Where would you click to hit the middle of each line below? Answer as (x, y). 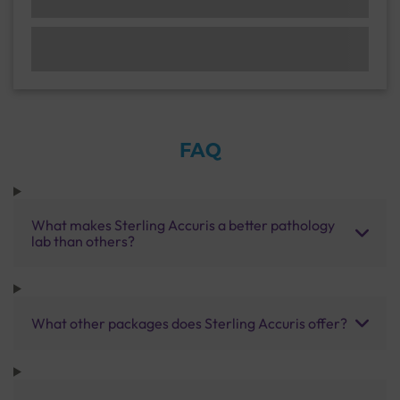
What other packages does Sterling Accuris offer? (189, 323)
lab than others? (83, 241)
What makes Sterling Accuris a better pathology (183, 225)
